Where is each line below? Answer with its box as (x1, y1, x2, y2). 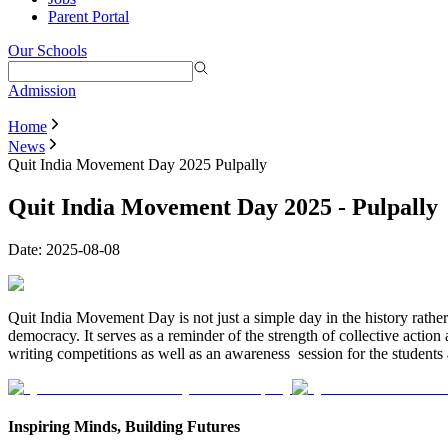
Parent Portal (48, 7, 129, 25)
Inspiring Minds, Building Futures (8, 417, 240, 435)
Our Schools (8, 41, 87, 59)
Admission (8, 81, 76, 99)
